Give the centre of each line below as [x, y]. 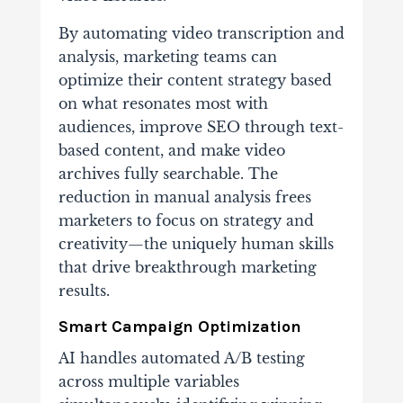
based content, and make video [171, 151]
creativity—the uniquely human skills [196, 244]
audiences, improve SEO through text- [201, 127]
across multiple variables [148, 382]
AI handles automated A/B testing [181, 358]
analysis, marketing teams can [167, 57]
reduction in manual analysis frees [184, 197]
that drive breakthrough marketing [187, 268]
